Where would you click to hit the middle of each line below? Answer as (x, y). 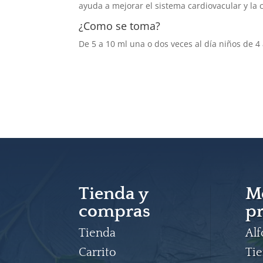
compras (115, 211)
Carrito (98, 252)
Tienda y (114, 194)
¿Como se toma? (120, 26)
